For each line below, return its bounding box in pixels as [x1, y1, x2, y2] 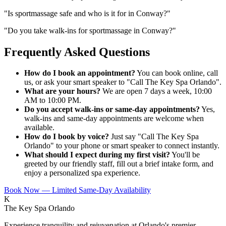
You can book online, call [135, 69, 218, 78]
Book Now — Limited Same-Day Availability [4, 186, 151, 195]
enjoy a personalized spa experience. [24, 168, 140, 178]
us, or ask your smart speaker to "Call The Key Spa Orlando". [24, 78, 221, 87]
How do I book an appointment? [24, 69, 135, 78]
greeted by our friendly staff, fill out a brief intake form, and [24, 159, 213, 168]
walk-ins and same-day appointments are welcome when [24, 114, 204, 123]
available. [24, 123, 54, 132]
